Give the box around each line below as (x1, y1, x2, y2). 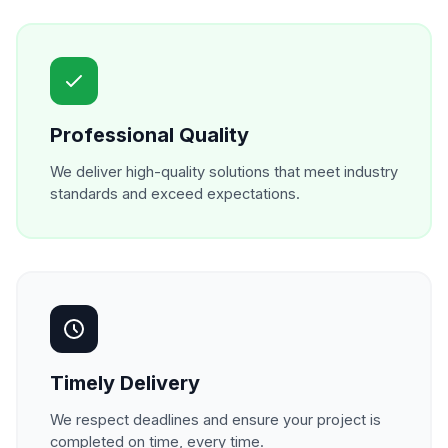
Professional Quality (50, 123, 249, 147)
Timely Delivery (50, 371, 200, 395)
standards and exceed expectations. (50, 185, 300, 203)
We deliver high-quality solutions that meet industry (50, 163, 398, 181)
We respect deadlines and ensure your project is (50, 411, 381, 429)
